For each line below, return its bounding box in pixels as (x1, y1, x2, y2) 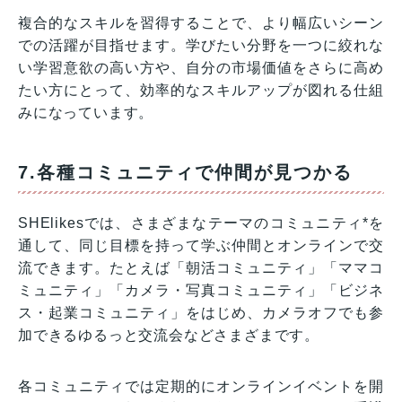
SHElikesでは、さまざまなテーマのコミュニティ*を (18, 215, 384, 232)
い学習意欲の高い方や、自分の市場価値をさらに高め (18, 60, 384, 76)
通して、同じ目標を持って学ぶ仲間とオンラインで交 (18, 238, 384, 254)
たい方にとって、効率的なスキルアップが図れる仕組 (18, 83, 384, 99)
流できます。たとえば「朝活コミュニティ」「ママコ (18, 260, 384, 276)
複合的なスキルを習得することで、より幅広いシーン (18, 15, 384, 31)
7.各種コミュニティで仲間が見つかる (18, 162, 353, 183)
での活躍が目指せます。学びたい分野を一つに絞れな (18, 38, 384, 54)
